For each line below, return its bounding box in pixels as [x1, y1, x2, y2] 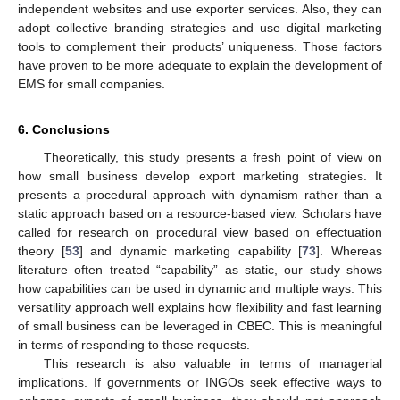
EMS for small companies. [18, 77, 165, 92]
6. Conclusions [18, 122, 110, 137]
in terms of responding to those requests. [18, 337, 250, 353]
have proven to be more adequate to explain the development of [18, 58, 382, 73]
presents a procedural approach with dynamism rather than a [18, 187, 382, 203]
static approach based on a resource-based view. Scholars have [18, 206, 382, 221]
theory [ [18, 244, 65, 259]
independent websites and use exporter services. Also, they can [18, 2, 382, 17]
